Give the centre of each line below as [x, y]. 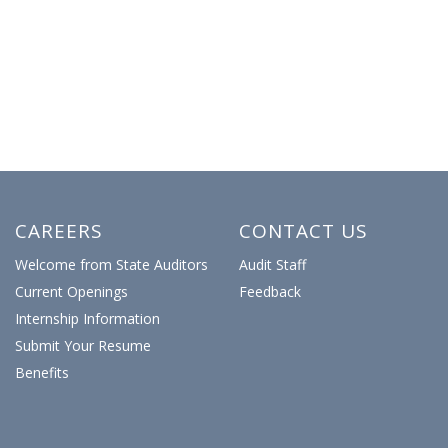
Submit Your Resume [83, 345]
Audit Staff [272, 264]
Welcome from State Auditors [111, 264]
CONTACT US [303, 231]
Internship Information [87, 318]
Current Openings [71, 291]
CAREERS [59, 231]
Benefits [42, 372]
